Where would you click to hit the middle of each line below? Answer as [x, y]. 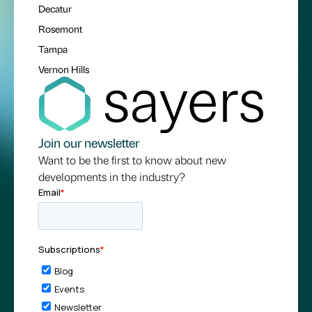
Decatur [55, 9]
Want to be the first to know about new [132, 159]
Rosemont [60, 29]
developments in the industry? [112, 176]
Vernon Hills [64, 69]
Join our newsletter [89, 142]
